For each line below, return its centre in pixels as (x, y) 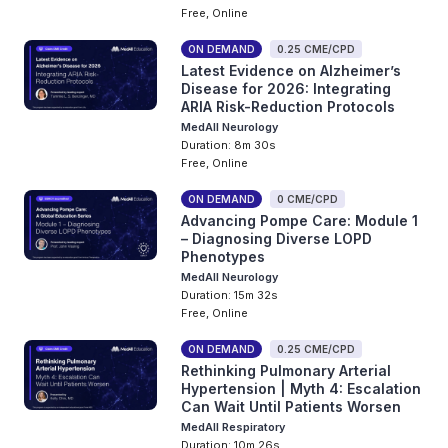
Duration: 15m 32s (230, 295)
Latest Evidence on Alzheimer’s (291, 70)
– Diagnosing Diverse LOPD (277, 238)
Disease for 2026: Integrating (286, 88)
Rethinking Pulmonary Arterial (286, 370)
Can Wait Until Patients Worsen (291, 406)
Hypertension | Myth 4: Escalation (301, 388)
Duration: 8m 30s (229, 145)
